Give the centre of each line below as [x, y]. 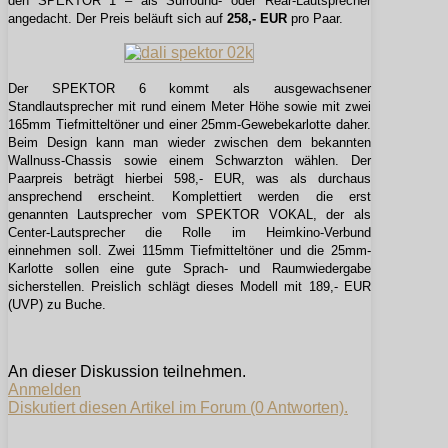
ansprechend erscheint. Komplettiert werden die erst [189, 197]
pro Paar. [315, 19]
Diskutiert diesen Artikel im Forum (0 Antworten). [178, 408]
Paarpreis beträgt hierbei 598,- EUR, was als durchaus [189, 179]
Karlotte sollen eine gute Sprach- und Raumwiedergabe [189, 269]
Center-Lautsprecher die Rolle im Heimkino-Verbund [189, 233]
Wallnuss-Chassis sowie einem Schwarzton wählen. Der [189, 161]
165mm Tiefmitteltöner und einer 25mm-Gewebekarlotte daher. [189, 125]
